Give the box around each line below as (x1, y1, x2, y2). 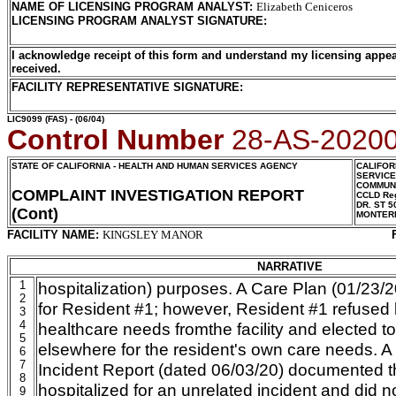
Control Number (7, 124, 232, 156)
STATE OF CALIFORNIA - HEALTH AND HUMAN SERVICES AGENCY (11, 161, 298, 171)
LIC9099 (7, 114, 42, 124)
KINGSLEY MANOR (103, 228, 203, 241)
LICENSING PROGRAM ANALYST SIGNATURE (11, 14, 263, 27)
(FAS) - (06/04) (42, 114, 104, 124)
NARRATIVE (257, 260, 323, 273)
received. (11, 62, 61, 75)
